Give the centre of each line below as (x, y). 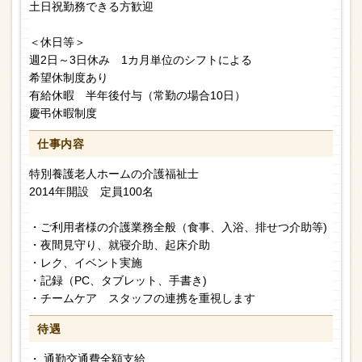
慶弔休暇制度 (63, 114)
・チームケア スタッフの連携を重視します (142, 299)
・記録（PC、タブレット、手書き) (118, 281)
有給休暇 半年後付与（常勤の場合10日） (137, 96)
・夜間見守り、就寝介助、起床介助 (120, 245)
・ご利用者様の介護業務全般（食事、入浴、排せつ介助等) (178, 227)
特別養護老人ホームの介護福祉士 (114, 174)
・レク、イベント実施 (86, 263)
